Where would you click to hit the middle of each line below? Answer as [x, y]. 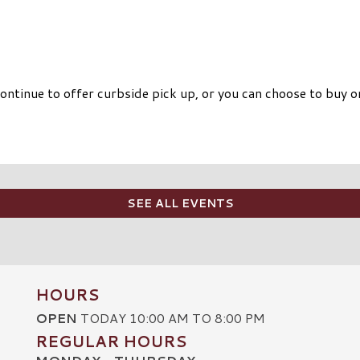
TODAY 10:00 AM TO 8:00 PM [171, 318]
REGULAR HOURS [111, 342]
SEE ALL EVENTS [180, 204]
